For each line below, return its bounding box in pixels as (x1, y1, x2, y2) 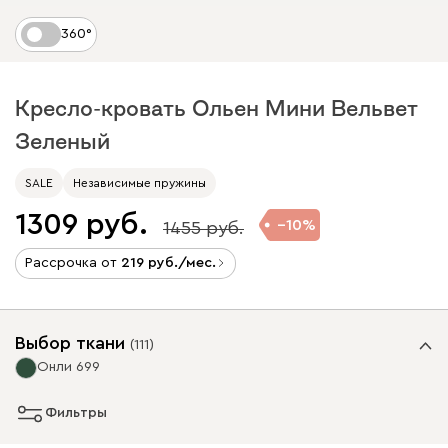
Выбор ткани (15, 333, 125, 352)
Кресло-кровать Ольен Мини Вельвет (15, 96, 418, 119)
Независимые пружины (73, 176, 206, 189)
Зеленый (15, 129, 110, 152)
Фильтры (45, 406, 107, 420)
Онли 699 (37, 359, 100, 374)
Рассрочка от (25, 255, 121, 270)
